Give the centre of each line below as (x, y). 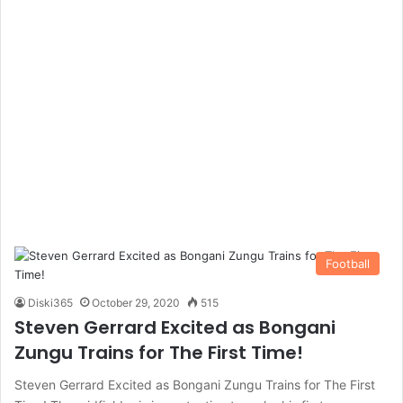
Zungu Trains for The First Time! (159, 353)
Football (348, 264)
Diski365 (50, 303)
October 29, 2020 (136, 303)
